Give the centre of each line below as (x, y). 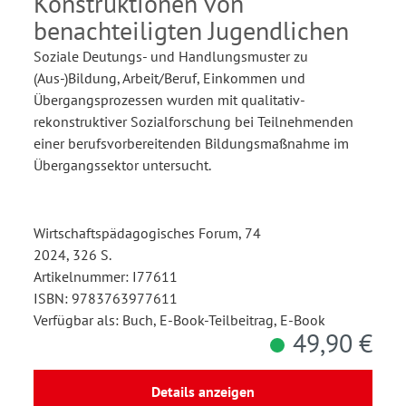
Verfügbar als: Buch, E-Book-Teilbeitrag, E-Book (179, 320)
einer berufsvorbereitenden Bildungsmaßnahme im (191, 144)
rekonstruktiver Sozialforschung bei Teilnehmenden (193, 122)
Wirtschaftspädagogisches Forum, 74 (147, 233)
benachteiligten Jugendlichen (191, 31)
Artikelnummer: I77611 (106, 277)
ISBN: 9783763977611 (106, 299)
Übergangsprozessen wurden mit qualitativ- (169, 100)
